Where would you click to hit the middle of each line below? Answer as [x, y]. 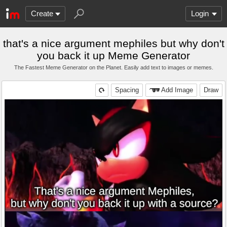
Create [42, 13]
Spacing [127, 90]
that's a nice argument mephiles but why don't [113, 43]
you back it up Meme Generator [113, 55]
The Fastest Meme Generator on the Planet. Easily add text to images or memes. [113, 67]
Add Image [177, 90]
